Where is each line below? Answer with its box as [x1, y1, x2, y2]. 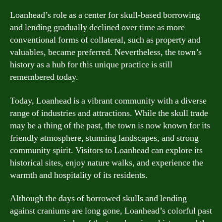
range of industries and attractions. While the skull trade [10, 107, 208, 119]
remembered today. [10, 71, 78, 83]
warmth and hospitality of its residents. [10, 169, 148, 181]
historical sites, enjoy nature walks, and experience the [10, 157, 203, 168]
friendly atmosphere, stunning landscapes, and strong [10, 132, 199, 144]
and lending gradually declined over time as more [10, 22, 185, 33]
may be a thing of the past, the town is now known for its [10, 119, 210, 131]
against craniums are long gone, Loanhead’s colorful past [10, 205, 212, 217]
